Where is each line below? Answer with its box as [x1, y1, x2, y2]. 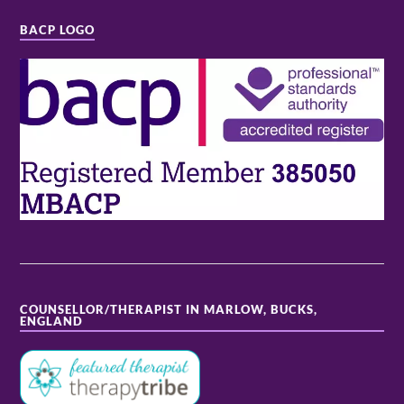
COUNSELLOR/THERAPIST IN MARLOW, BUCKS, [20, 303, 318, 317]
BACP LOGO [20, 23, 96, 38]
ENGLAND [20, 315, 84, 329]
